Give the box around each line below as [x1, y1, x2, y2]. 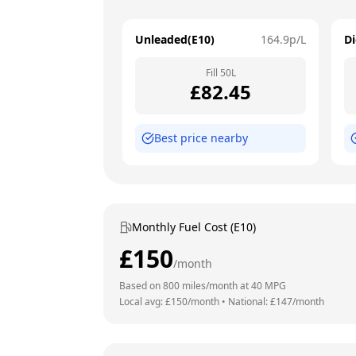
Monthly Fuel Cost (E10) [132, 219, 256, 234]
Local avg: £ [119, 295, 171, 308]
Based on [119, 279, 163, 292]
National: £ [228, 295, 276, 308]
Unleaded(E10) [135, 32, 215, 47]
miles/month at [180, 279, 251, 292]
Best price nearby [154, 130, 248, 145]
